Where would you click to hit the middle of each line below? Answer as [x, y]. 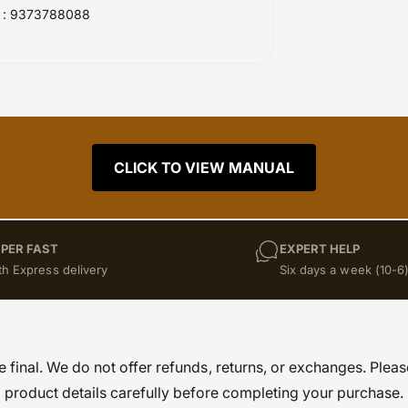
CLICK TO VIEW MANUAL [204, 167]
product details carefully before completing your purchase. [204, 392]
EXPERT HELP [320, 248]
